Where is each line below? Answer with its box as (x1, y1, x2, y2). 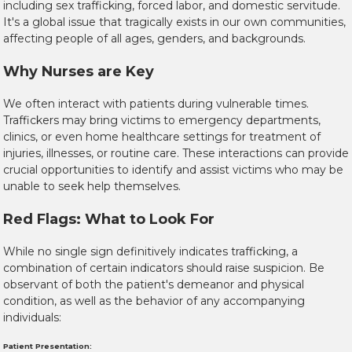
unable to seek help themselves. (3, 179, 181, 194)
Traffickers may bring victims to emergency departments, (3, 113, 321, 128)
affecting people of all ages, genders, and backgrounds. (3, 31, 306, 46)
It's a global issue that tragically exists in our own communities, (3, 15, 346, 30)
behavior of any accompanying (136, 294, 305, 309)
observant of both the (3, 277, 126, 292)
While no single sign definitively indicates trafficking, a (3, 244, 298, 259)
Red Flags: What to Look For (3, 211, 214, 229)
